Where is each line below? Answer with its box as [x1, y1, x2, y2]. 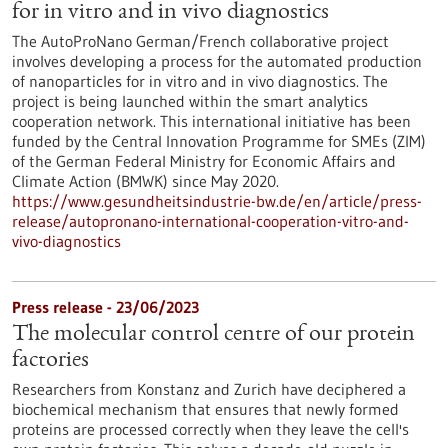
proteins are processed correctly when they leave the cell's [12, 419, 409, 439]
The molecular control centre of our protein [12, 323, 415, 347]
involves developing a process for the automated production [12, 51, 422, 71]
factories [12, 349, 89, 373]
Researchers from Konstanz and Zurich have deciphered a [12, 379, 406, 399]
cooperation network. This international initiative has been [12, 111, 411, 131]
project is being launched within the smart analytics [12, 91, 368, 111]
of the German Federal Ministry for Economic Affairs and [12, 151, 396, 171]
